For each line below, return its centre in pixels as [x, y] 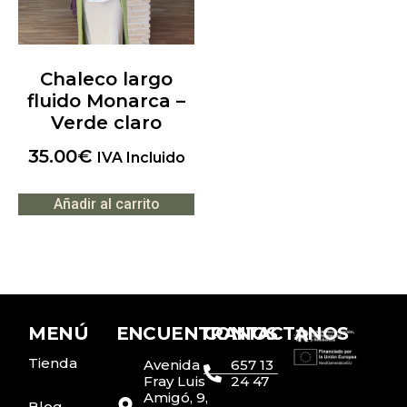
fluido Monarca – [106, 100]
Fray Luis [174, 382]
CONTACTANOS [276, 334]
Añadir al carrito [106, 203]
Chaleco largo [106, 79]
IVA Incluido [141, 157]
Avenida [171, 365]
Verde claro [106, 122]
